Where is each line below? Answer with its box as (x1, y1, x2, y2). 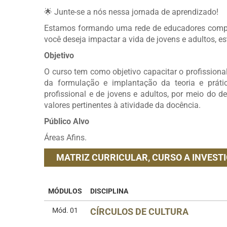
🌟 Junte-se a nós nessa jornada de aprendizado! (44, 7, 220, 17)
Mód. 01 (52, 206, 78, 215)
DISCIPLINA (90, 187, 128, 196)
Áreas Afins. (44, 133, 87, 143)
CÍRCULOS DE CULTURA (90, 206, 188, 217)
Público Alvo (44, 117, 89, 127)
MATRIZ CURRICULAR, (56, 152, 152, 163)
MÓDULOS (48, 187, 82, 196)
